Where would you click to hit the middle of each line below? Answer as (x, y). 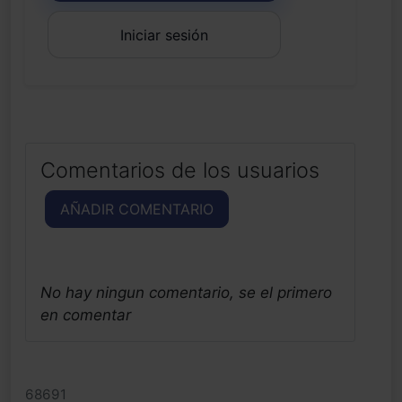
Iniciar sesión (164, 35)
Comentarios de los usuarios (180, 170)
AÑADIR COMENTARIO (137, 210)
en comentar (86, 315)
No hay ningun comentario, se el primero (186, 293)
